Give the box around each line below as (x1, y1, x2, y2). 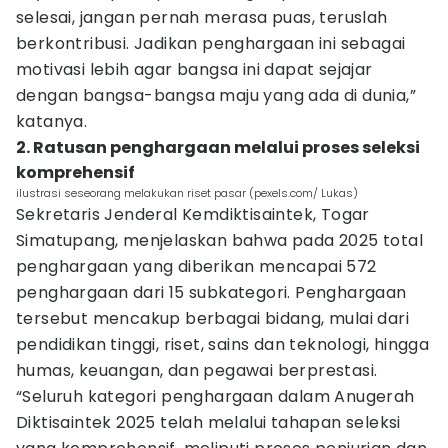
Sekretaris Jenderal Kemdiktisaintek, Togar (16, 203, 370, 226)
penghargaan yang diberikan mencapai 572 (16, 255, 377, 278)
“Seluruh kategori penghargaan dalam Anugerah (16, 385, 415, 408)
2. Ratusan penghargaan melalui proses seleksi (16, 136, 420, 159)
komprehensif (16, 161, 135, 184)
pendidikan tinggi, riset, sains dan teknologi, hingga (16, 333, 430, 356)
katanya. (16, 110, 88, 133)
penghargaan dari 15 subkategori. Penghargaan (16, 281, 407, 304)
